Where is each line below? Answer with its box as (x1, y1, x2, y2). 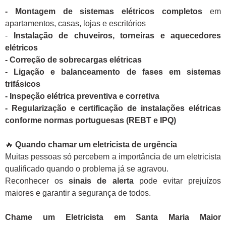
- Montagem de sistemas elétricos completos (5, 7, 203, 16)
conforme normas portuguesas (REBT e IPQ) (5, 116, 176, 125)
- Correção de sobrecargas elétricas (5, 55, 142, 65)
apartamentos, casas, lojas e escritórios (5, 19, 146, 28)
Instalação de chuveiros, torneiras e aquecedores (13, 31, 221, 40)
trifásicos (5, 80, 40, 89)
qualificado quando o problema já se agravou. (5, 164, 168, 174)
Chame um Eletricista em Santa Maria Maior (5, 213, 221, 222)
